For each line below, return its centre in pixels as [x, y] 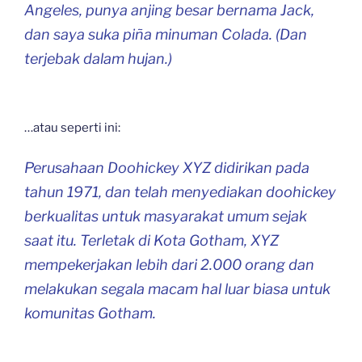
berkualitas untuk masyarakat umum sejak [166, 216]
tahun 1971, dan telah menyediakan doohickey [180, 192]
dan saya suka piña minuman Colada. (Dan [166, 34]
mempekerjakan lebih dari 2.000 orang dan [169, 264]
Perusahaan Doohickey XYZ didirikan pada [167, 167]
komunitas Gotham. [90, 313]
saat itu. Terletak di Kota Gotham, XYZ [152, 240]
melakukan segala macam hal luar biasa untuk [177, 288]
